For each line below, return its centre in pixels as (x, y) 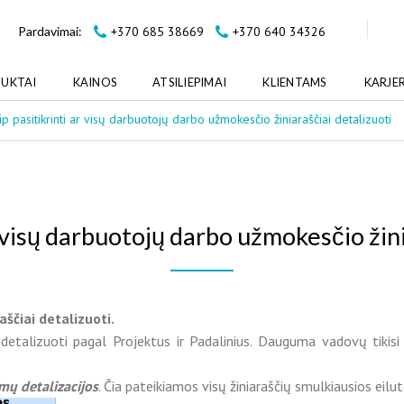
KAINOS (95, 82)
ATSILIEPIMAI (190, 82)
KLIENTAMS (294, 82)
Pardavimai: (50, 31)
